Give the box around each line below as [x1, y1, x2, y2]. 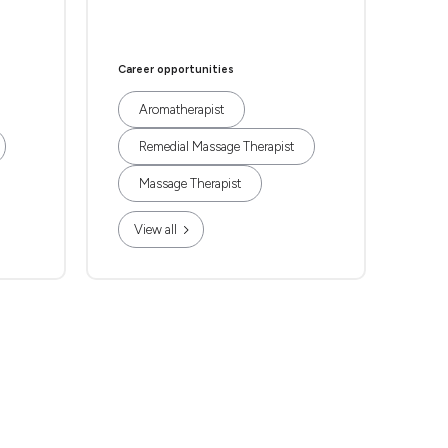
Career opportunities [118, 63, 234, 76]
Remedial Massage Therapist [139, 139, 294, 154]
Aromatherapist [139, 102, 224, 117]
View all [134, 222, 177, 237]
